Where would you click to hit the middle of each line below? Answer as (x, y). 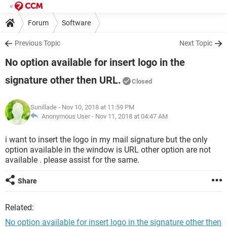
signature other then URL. (63, 80)
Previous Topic (37, 43)
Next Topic (196, 43)
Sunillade (44, 107)
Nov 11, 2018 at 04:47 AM (131, 116)
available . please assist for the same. (72, 160)
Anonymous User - (67, 116)
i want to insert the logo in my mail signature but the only (106, 140)
